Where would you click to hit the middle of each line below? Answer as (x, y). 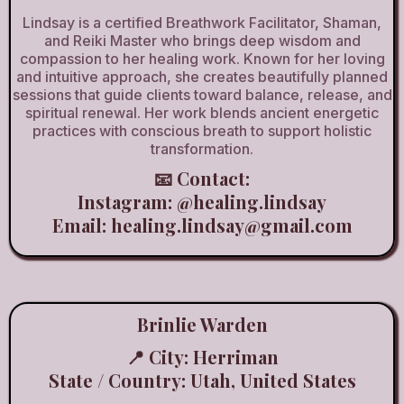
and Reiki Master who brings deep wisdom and (202, 41)
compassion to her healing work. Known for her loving (202, 59)
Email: (81, 225)
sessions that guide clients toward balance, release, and (202, 95)
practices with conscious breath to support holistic (202, 131)
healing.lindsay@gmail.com (231, 225)
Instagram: (127, 202)
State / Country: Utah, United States (202, 380)
